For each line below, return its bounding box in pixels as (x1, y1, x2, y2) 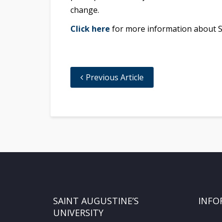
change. (70, 4, 99, 16)
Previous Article (86, 72, 144, 83)
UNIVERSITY (53, 207, 104, 219)
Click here (70, 23, 110, 35)
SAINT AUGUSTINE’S (53, 195, 139, 207)
